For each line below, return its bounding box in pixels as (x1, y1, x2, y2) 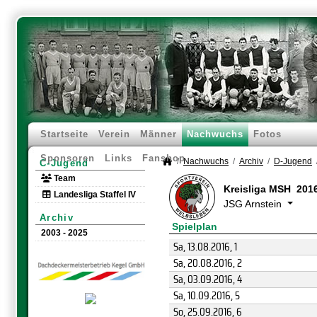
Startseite (40, 129, 88, 139)
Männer (140, 129, 177, 139)
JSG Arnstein (224, 198, 284, 209)
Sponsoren (40, 153, 95, 163)
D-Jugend (274, 156, 312, 166)
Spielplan (172, 221, 217, 232)
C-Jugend (40, 158, 89, 168)
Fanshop (142, 153, 185, 163)
